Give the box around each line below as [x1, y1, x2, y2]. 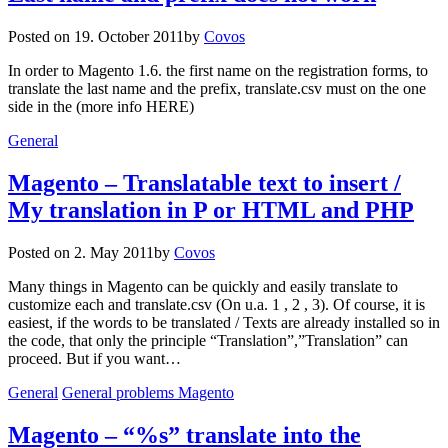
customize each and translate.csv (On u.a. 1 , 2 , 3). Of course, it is [8, 295, 425, 313]
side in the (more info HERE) [8, 98, 194, 116]
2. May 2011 [74, 243, 154, 261]
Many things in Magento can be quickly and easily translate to [8, 277, 398, 295]
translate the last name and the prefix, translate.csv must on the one [8, 80, 426, 98]
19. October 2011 [74, 28, 184, 46]
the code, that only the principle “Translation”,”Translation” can [8, 331, 408, 349]
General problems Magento [62, 383, 234, 401]
